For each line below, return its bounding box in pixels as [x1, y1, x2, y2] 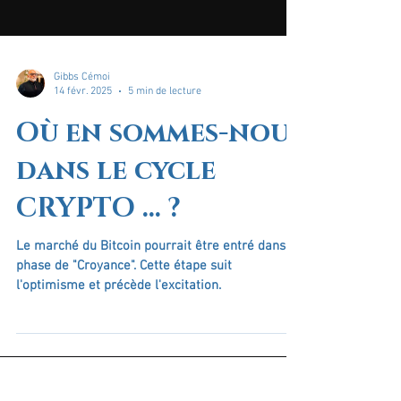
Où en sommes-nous [16, 222, 303, 259]
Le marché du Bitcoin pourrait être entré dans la [16, 345, 300, 362]
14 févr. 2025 [54, 192, 112, 206]
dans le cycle [16, 260, 216, 296]
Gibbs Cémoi [54, 177, 110, 191]
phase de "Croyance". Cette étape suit [16, 364, 140, 381]
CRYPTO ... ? [16, 297, 181, 334]
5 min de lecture [128, 192, 201, 206]
